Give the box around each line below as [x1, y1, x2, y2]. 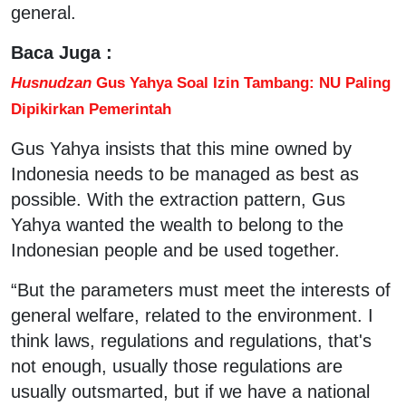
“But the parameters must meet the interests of [11, 279, 391, 300]
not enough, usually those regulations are [11, 355, 343, 376]
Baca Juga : [11, 42, 112, 63]
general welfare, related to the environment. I [11, 304, 373, 325]
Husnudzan [11, 72, 92, 92]
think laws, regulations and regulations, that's [11, 330, 372, 351]
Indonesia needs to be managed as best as [11, 163, 359, 184]
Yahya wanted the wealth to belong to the [11, 214, 343, 235]
